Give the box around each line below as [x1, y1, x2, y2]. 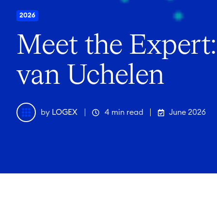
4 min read [104, 108, 143, 117]
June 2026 [169, 108, 206, 117]
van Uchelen [16, 62, 165, 90]
